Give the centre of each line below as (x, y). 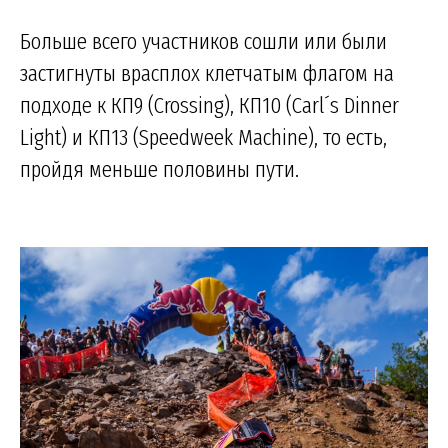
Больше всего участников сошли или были (203, 40)
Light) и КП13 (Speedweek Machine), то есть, (203, 136)
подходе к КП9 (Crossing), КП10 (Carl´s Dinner (209, 104)
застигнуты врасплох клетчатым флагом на (207, 72)
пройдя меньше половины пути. (159, 168)
